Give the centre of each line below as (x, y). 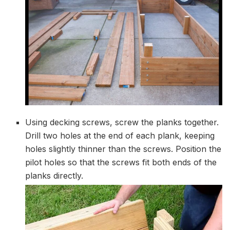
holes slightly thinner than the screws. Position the (123, 149)
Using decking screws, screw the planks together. (122, 122)
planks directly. (54, 176)
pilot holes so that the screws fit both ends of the (121, 162)
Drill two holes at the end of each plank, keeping (120, 136)
